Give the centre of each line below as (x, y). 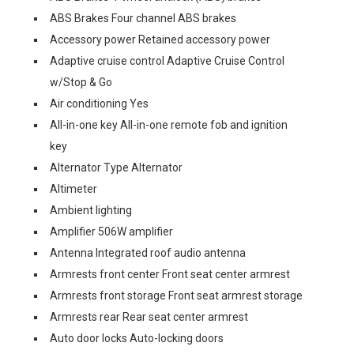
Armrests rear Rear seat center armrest (149, 317)
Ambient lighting (91, 210)
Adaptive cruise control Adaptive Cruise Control (167, 61)
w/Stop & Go (81, 82)
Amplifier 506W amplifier (111, 232)
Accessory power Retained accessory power (160, 40)
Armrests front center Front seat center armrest (170, 274)
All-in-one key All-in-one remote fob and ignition (169, 125)
